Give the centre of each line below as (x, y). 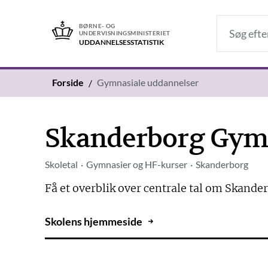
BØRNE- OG (97, 25)
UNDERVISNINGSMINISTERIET (125, 33)
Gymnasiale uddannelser (148, 83)
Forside (68, 83)
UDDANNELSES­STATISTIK (121, 42)
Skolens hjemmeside (94, 222)
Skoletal (62, 165)
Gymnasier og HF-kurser (137, 165)
